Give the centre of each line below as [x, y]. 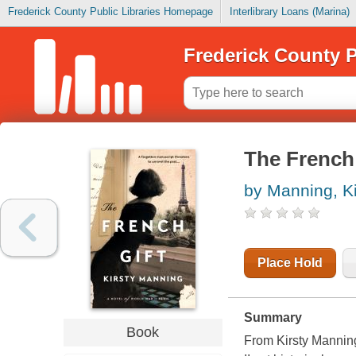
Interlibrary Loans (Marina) [289, 12]
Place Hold [290, 263]
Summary [273, 318]
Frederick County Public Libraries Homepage [110, 12]
